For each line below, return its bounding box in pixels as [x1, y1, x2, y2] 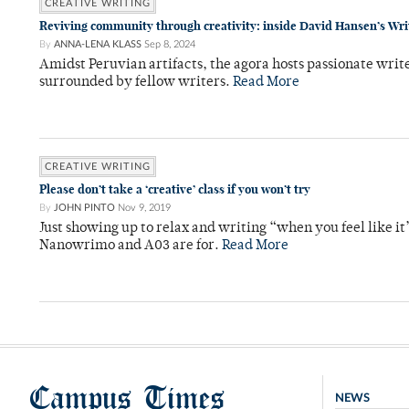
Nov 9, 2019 [118, 203, 171, 213]
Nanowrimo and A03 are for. [39, 239, 222, 253]
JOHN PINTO [54, 203, 115, 213]
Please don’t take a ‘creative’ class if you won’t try [39, 182, 310, 197]
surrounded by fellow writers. [39, 76, 233, 89]
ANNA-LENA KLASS [54, 39, 142, 49]
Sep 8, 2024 [144, 39, 195, 49]
